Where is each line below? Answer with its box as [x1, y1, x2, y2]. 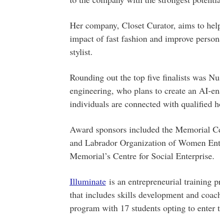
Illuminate [69, 175, 106, 187]
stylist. [69, 46, 93, 57]
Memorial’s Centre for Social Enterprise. [69, 150, 215, 162]
